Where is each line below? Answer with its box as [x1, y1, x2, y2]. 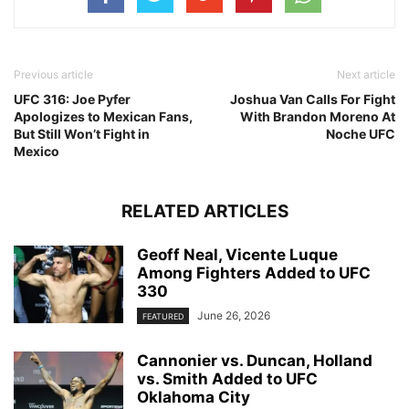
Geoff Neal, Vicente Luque [137, 246, 338, 265]
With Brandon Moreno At [240, 109, 395, 125]
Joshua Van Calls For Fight [230, 91, 395, 108]
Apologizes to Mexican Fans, [14, 109, 193, 125]
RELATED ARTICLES [121, 201, 288, 223]
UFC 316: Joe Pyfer [14, 91, 131, 108]
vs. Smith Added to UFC [137, 370, 318, 389]
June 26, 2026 [197, 309, 270, 323]
